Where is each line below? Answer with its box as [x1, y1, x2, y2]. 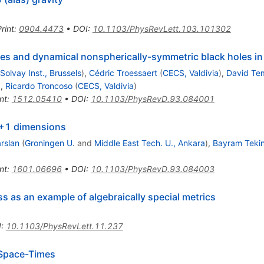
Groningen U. [24, 137, 75, 148]
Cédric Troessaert [88, 67, 157, 78]
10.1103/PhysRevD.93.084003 [90, 163, 214, 174]
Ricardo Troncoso [5, 80, 72, 91]
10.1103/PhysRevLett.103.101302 [92, 23, 231, 34]
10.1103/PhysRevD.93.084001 [90, 93, 214, 104]
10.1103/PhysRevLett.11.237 [5, 220, 123, 231]
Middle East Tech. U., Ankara [94, 137, 205, 148]
